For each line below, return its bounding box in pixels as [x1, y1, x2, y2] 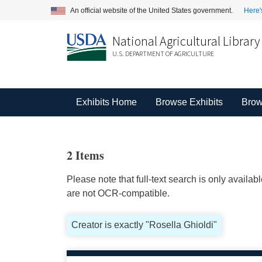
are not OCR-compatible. [66, 188, 170, 198]
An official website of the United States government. [70, 6, 235, 15]
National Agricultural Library [112, 33, 260, 49]
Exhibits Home [75, 97, 137, 107]
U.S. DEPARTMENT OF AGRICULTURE [112, 49, 214, 58]
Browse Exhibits [155, 97, 223, 107]
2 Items [66, 147, 104, 164]
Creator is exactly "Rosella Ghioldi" [71, 220, 217, 230]
